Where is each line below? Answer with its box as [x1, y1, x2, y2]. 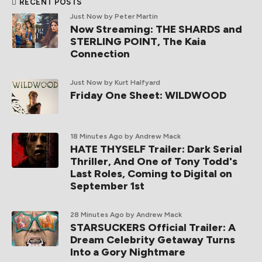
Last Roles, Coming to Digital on [70, 167, 232, 180]
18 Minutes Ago [70, 132, 123, 140]
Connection [70, 47, 130, 60]
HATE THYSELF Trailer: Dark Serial [70, 143, 242, 156]
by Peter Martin [104, 12, 158, 20]
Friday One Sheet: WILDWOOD [70, 89, 226, 102]
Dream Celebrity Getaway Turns [70, 233, 235, 246]
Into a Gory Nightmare [70, 246, 185, 258]
